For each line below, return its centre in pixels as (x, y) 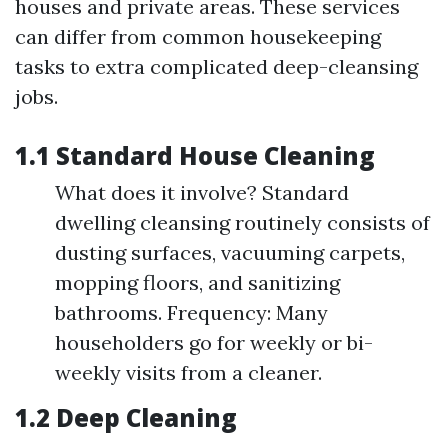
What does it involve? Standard (202, 192)
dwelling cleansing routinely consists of (242, 222)
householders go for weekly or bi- (214, 342)
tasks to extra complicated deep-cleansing (216, 66)
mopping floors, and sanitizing (197, 282)
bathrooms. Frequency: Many (191, 312)
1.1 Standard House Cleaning (195, 155)
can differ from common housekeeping (198, 36)
